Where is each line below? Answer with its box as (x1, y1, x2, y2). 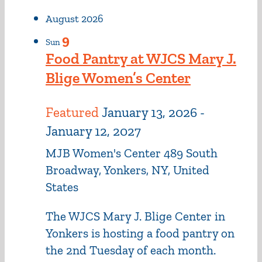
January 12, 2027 (46, 122, 141, 139)
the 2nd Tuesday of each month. (46, 242, 216, 257)
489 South (164, 145, 218, 160)
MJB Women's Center (46, 145, 164, 160)
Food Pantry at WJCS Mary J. (46, 49, 236, 68)
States (46, 179, 78, 194)
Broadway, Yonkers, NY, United (46, 162, 209, 177)
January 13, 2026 (102, 104, 197, 120)
